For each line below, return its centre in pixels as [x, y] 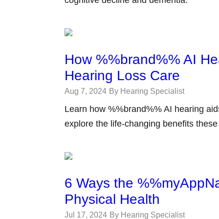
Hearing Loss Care [124, 76]
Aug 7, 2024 [86, 91]
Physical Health [112, 199]
